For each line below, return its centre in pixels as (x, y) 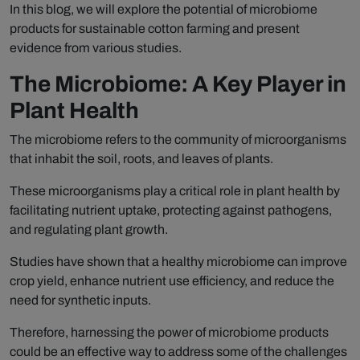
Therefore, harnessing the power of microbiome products (169, 333)
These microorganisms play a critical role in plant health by (175, 191)
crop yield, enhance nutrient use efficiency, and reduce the (172, 281)
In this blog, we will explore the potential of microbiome (164, 10)
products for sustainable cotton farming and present (155, 29)
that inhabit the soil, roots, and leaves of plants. (141, 159)
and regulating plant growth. (89, 230)
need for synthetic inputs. (80, 301)
